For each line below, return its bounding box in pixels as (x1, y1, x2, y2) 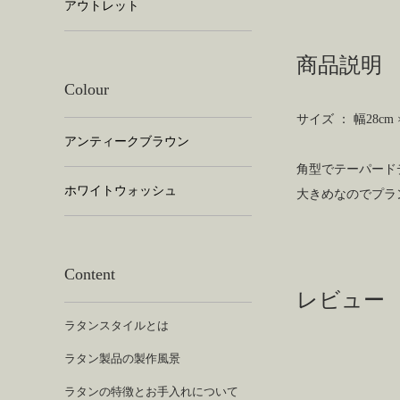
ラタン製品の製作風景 (64, 352, 180, 365)
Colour (64, 80, 109, 98)
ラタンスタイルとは (64, 319, 169, 332)
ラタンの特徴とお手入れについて (64, 385, 238, 398)
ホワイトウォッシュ (64, 184, 177, 197)
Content (64, 265, 115, 283)
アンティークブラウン (64, 135, 189, 148)
